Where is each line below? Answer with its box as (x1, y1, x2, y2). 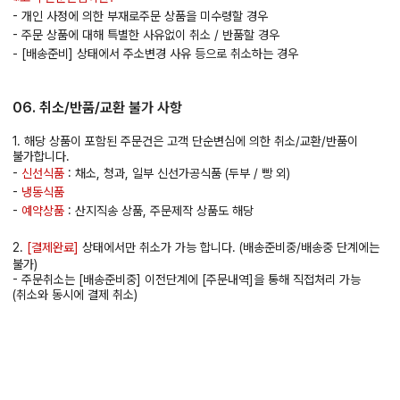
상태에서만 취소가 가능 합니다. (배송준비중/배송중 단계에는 (79, 240, 379, 255)
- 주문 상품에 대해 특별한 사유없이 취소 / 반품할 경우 (12, 28, 279, 43)
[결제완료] (27, 240, 79, 255)
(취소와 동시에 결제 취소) (12, 287, 137, 303)
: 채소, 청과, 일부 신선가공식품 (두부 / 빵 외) (64, 166, 290, 181)
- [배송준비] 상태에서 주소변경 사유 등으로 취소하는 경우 (12, 46, 298, 62)
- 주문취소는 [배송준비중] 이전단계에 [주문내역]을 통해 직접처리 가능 (12, 272, 361, 287)
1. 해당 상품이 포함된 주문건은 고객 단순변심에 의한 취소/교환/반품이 (12, 134, 358, 149)
